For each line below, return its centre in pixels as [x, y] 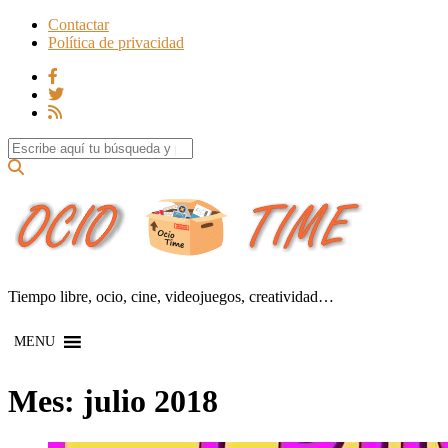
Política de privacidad [116, 42]
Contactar [78, 24]
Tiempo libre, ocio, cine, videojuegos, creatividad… [171, 296]
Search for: [41, 145]
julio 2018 [150, 401]
